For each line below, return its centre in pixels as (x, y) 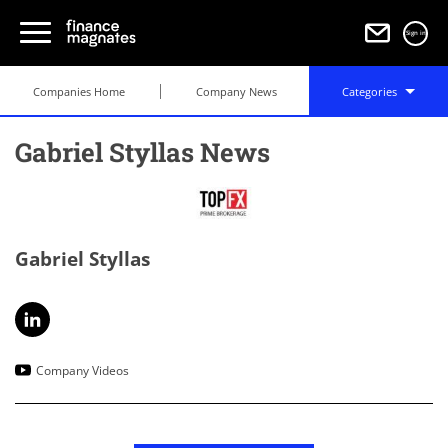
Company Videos (82, 370)
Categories (371, 91)
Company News (236, 91)
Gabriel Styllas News (142, 152)
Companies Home (78, 91)
